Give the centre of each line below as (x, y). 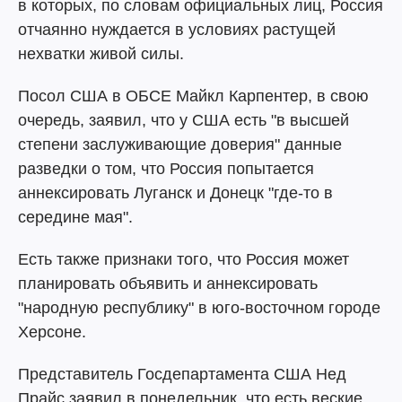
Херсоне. (52, 332)
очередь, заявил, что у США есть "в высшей (184, 120)
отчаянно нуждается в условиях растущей (177, 30)
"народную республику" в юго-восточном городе (199, 308)
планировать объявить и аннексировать (168, 284)
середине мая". (75, 217)
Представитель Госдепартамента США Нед (182, 374)
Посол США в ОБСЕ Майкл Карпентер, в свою (193, 96)
